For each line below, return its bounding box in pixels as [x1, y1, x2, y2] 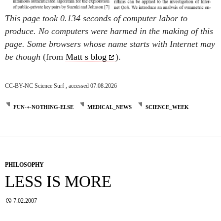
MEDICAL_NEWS [87, 104, 132, 110]
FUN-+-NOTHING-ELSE [13, 104, 74, 110]
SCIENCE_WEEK [146, 104, 189, 110]
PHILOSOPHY [5, 161, 44, 169]
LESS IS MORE [5, 173, 111, 191]
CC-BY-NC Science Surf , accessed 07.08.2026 [5, 82, 117, 90]
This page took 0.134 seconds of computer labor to [5, 13, 187, 24]
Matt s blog [66, 52, 107, 62]
